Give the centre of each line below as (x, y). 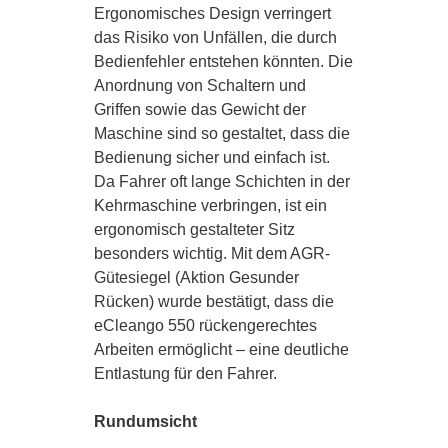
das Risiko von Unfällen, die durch (215, 37)
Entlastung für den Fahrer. (185, 373)
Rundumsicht (145, 421)
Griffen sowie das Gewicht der (200, 109)
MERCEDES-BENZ (224, 237)
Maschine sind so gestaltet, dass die (222, 133)
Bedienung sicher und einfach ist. (212, 157)
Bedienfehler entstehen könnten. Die (223, 61)
